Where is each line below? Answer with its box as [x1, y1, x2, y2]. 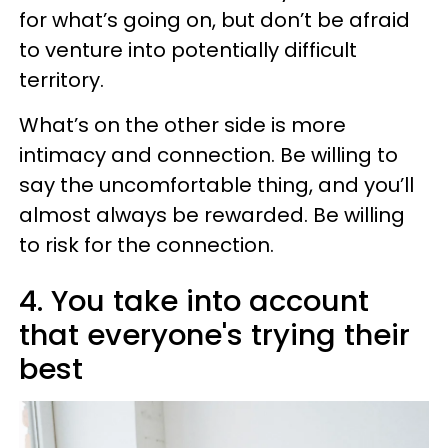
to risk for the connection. [19, 230, 277, 259]
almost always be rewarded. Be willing [19, 200, 405, 229]
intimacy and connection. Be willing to [19, 140, 398, 169]
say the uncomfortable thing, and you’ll [19, 170, 414, 199]
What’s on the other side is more [19, 110, 346, 139]
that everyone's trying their [19, 314, 410, 355]
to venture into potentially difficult [19, 35, 357, 64]
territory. [19, 65, 104, 94]
